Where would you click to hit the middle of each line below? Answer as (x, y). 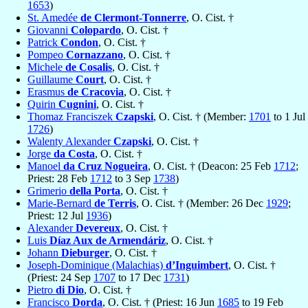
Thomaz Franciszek (71, 117)
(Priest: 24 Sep (60, 278)
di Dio (70, 290)
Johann (44, 253)
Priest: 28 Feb (59, 179)
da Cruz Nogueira (106, 166)
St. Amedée (54, 18)
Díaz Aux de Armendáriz (108, 241)
